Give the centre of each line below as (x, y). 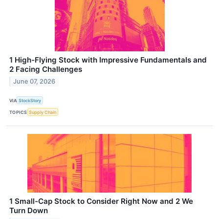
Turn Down (29, 211)
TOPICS (18, 112)
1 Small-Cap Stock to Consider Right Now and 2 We (101, 201)
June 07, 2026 (34, 81)
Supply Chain (43, 112)
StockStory (30, 100)
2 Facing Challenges (46, 69)
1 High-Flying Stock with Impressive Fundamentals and (108, 60)
